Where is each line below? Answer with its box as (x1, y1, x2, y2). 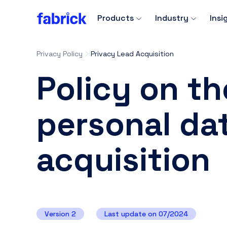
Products (97, 13, 134, 23)
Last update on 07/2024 (104, 209, 188, 218)
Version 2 (45, 209, 76, 218)
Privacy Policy (36, 49, 83, 58)
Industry (155, 13, 188, 23)
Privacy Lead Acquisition (91, 49, 174, 58)
